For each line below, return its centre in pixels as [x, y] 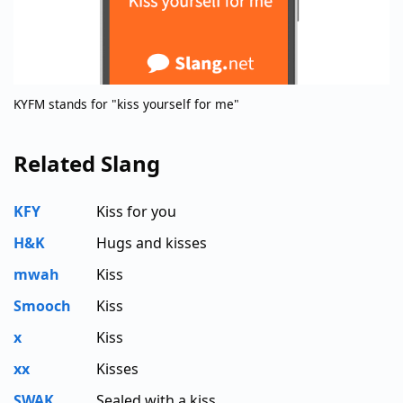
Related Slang [87, 163]
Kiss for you [136, 211]
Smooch [42, 305]
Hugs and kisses [152, 242]
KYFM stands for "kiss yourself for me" [126, 103]
